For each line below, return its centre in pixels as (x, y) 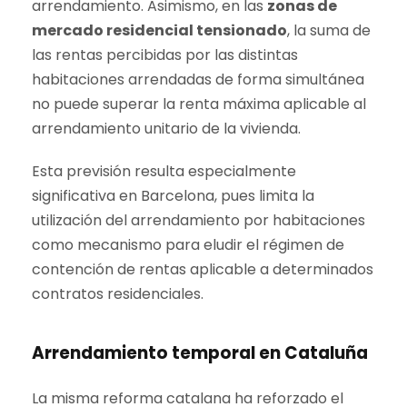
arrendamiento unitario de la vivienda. (166, 129)
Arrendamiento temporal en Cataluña (200, 353)
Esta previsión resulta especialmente (164, 171)
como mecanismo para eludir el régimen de (188, 245)
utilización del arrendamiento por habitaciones (199, 220)
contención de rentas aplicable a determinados (203, 269)
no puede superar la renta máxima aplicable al (199, 104)
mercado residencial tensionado (159, 30)
